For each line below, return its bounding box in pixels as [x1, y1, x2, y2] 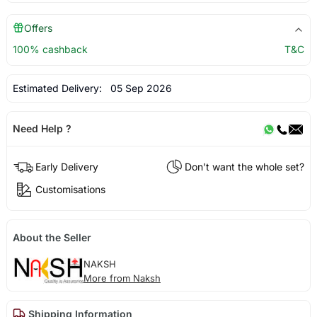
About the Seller [12, 231, 91, 243]
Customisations [35, 183, 105, 195]
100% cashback [12, 43, 88, 56]
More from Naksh [83, 272, 161, 284]
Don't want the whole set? [185, 160, 305, 173]
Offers [23, 22, 52, 35]
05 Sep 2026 [104, 82, 172, 95]
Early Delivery [35, 160, 98, 173]
